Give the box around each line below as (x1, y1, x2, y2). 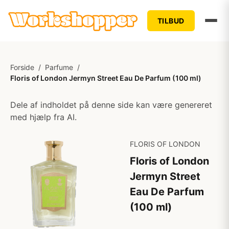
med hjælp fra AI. (10, 112, 77, 122)
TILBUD (157, 16, 185, 25)
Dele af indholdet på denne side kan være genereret (10, 100, 212, 110)
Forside (10, 63, 34, 72)
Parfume (45, 63, 73, 72)
